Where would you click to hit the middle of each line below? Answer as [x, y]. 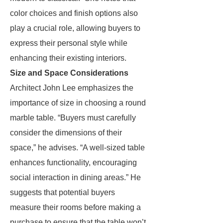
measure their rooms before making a [75, 207]
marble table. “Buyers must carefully [73, 118]
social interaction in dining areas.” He [75, 177]
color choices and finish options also [74, 13]
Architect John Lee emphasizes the [72, 88]
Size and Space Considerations [69, 73]
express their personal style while [69, 43]
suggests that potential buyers [62, 192]
